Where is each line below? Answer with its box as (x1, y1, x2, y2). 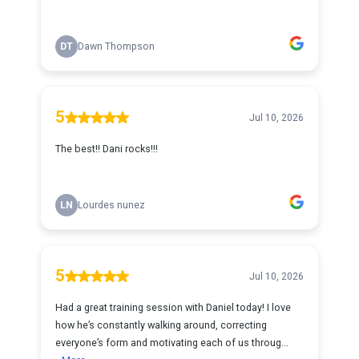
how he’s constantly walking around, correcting (55, 319, 267, 331)
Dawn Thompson (78, 41, 155, 52)
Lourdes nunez (78, 200, 145, 211)
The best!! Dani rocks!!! (55, 143, 158, 155)
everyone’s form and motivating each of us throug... (55, 337, 288, 349)
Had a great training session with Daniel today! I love (55, 301, 291, 313)
